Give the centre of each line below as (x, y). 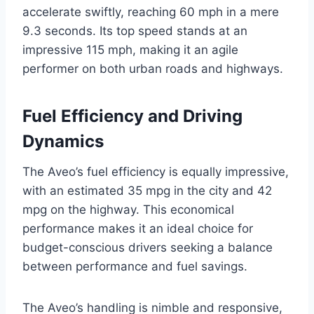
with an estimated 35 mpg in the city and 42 (147, 191)
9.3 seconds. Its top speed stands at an (135, 31)
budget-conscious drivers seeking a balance (148, 248)
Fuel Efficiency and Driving (132, 116)
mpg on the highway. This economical (128, 210)
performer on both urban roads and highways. (153, 69)
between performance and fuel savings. (135, 267)
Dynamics (63, 142)
